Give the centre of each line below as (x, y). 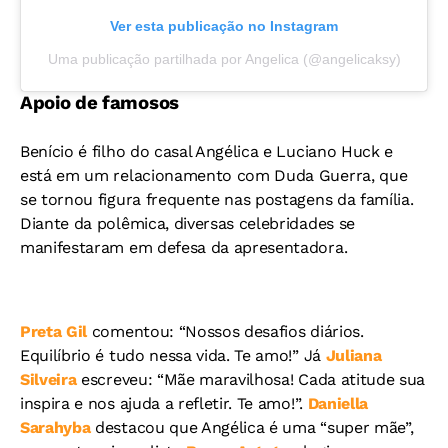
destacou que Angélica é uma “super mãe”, (252, 427)
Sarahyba (55, 427)
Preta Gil (54, 331)
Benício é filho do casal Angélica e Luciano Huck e (206, 151)
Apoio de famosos (99, 103)
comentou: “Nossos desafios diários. (225, 331)
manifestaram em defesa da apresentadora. (184, 247)
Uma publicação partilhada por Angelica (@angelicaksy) (224, 59)
